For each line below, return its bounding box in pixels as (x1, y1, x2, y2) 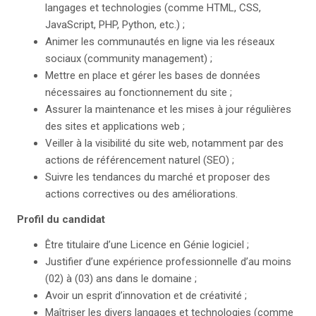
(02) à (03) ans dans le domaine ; (45, 272, 197, 285)
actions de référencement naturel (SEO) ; (45, 154, 234, 166)
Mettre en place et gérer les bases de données (45, 69, 260, 82)
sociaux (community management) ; (45, 52, 212, 65)
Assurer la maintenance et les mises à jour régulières (45, 103, 291, 116)
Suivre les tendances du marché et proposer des (45, 171, 270, 183)
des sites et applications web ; (45, 120, 185, 133)
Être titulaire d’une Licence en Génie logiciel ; (45, 238, 249, 251)
